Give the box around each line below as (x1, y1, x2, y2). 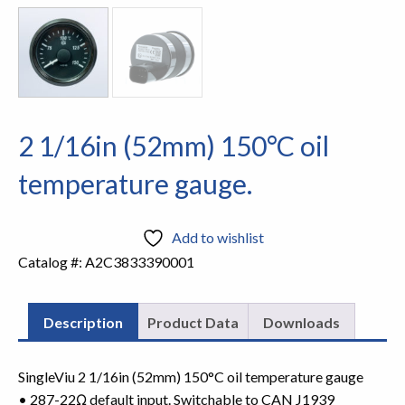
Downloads (263, 314, 340, 332)
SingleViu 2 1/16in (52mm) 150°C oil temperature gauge (18, 368, 363, 386)
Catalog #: (18, 253, 85, 271)
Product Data (147, 314, 239, 332)
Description (43, 314, 123, 332)
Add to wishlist (171, 229, 264, 247)
